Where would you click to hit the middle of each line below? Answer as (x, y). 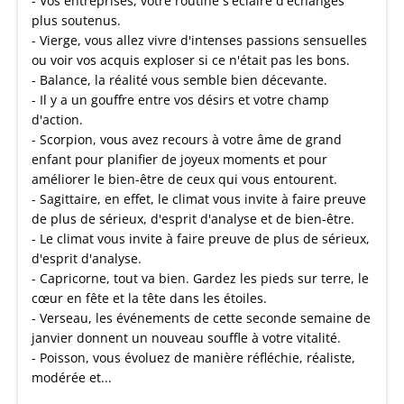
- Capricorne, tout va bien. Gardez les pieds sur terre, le (200, 278)
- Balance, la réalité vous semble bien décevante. (179, 80)
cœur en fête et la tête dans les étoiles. (149, 298)
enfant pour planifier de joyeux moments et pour (179, 159)
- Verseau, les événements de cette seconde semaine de (201, 318)
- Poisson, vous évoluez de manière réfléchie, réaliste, (193, 358)
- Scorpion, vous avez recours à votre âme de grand (187, 139)
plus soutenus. (76, 20)
